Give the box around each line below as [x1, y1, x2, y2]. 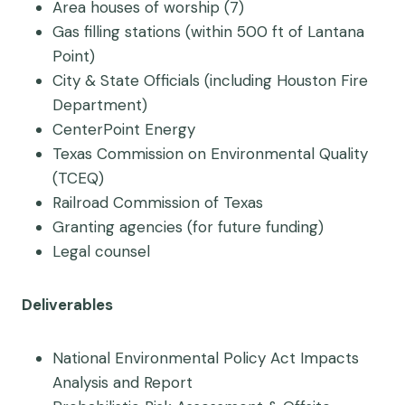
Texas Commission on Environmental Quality [52, 144, 368, 164]
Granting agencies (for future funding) [52, 217, 324, 237]
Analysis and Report [52, 372, 193, 392]
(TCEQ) [52, 168, 104, 188]
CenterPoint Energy [52, 119, 195, 139]
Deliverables [22, 295, 113, 315]
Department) [52, 95, 147, 115]
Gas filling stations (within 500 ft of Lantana [52, 22, 364, 42]
